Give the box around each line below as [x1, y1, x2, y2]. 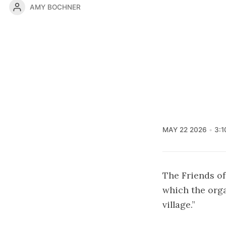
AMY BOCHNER [29, 3, 81, 11]
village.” [162, 198, 195, 210]
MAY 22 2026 [162, 125, 207, 134]
